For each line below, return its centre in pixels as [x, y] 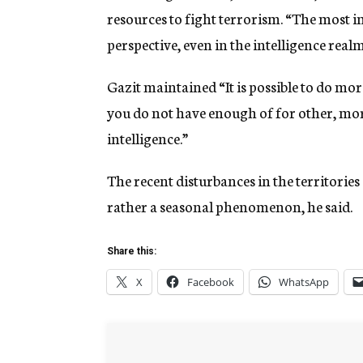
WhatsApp [304, 282]
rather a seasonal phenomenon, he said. [230, 206]
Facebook [211, 282]
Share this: [132, 252]
